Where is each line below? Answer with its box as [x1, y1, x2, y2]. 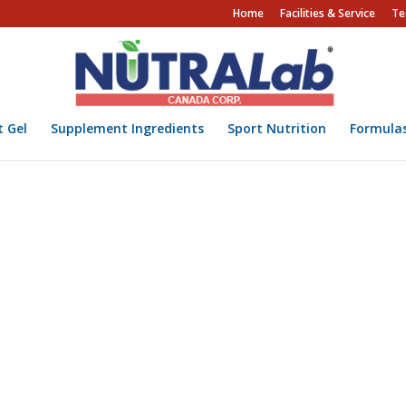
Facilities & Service [279, 5, 375, 21]
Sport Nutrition [227, 120, 326, 137]
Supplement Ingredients [50, 120, 204, 137]
